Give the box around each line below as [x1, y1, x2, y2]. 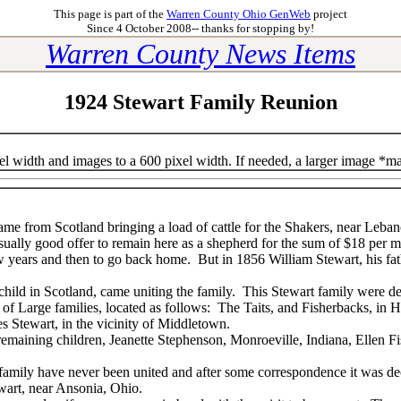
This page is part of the [54, 7, 166, 21]
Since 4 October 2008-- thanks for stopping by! [87, 21, 314, 35]
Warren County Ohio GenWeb [166, 7, 311, 21]
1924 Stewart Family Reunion [64, 90, 337, 114]
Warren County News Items [46, 38, 355, 70]
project [311, 7, 347, 21]
